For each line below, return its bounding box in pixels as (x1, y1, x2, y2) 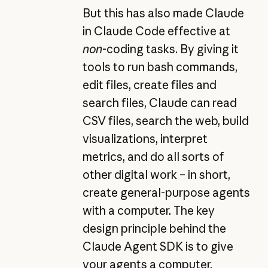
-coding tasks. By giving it (102, 42, 239, 56)
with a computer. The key (82, 203, 215, 218)
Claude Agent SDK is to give (82, 239, 233, 254)
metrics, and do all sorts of (82, 150, 224, 164)
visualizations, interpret (82, 132, 208, 146)
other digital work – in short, (82, 167, 230, 182)
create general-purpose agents (82, 185, 250, 200)
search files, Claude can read (82, 96, 237, 110)
